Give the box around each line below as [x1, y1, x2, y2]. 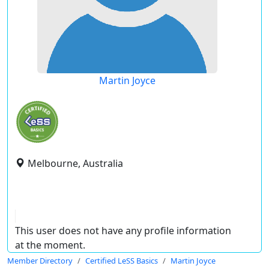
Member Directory [7, 255, 73, 266]
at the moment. [15, 238, 85, 252]
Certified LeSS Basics [85, 255, 158, 266]
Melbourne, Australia [28, 157, 123, 170]
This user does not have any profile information [15, 224, 231, 237]
